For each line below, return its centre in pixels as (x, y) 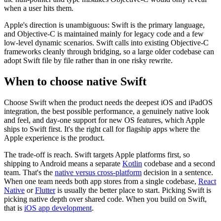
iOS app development (58, 208)
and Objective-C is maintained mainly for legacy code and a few (104, 34)
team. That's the (29, 173)
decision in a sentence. (177, 173)
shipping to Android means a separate (63, 164)
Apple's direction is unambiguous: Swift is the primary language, (104, 25)
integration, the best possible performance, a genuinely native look (107, 111)
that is (14, 208)
